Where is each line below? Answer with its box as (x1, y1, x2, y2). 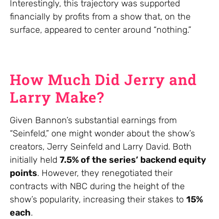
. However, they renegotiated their (37, 167, 173, 178)
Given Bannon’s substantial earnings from (10, 114, 177, 126)
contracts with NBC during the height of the (10, 180, 185, 192)
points (10, 167, 37, 178)
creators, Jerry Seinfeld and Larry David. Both (10, 141, 192, 152)
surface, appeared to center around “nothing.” (10, 24, 191, 35)
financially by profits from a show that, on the (10, 11, 191, 22)
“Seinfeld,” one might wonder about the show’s (10, 128, 195, 139)
